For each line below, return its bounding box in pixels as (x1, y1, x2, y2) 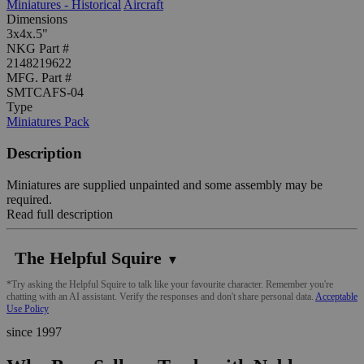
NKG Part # (6, 41, 69, 56)
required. (6, 192, 52, 206)
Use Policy (6, 302, 49, 314)
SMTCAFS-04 (6, 85, 84, 100)
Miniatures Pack (6, 115, 89, 129)
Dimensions (6, 12, 67, 27)
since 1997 (6, 324, 62, 339)
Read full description (6, 206, 113, 221)
